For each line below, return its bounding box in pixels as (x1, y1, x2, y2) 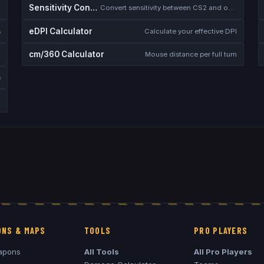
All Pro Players (194, 246, 253, 256)
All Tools (84, 246, 119, 256)
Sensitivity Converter (90, 3, 98, 13)
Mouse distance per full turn (144, 49, 237, 58)
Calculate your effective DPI (144, 27, 237, 35)
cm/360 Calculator (29, 49, 105, 59)
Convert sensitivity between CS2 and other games (228, 4, 235, 12)
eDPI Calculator (29, 26, 93, 36)
